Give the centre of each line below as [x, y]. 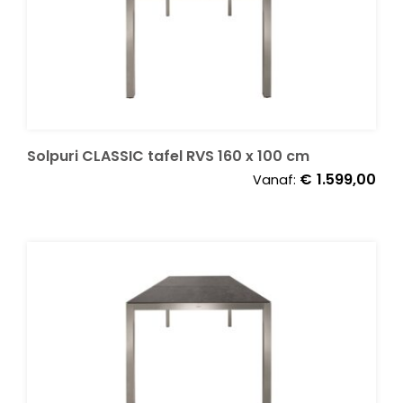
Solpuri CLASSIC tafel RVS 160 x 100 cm [168, 156]
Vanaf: [276, 179]
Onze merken [62, 55]
